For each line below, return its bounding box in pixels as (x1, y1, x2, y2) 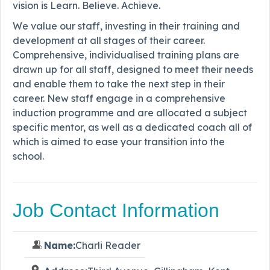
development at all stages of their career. (13, 34, 205, 46)
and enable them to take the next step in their (13, 77, 225, 90)
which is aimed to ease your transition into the (13, 135, 225, 148)
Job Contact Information (13, 199, 219, 222)
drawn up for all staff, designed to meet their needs (13, 63, 253, 75)
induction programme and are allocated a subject (13, 106, 247, 119)
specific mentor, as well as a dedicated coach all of (13, 121, 252, 133)
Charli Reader (75, 239, 140, 252)
